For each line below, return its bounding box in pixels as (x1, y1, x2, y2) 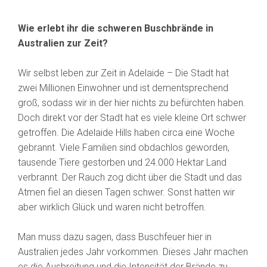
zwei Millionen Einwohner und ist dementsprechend (18, 82, 228, 94)
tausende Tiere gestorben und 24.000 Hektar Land (18, 157, 226, 169)
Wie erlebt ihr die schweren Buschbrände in (18, 23, 213, 35)
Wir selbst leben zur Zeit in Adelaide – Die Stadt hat (18, 67, 229, 79)
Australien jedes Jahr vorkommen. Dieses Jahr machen (18, 246, 248, 258)
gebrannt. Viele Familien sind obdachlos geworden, (18, 142, 229, 154)
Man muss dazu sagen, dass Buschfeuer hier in (18, 231, 212, 243)
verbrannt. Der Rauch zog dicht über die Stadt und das (18, 172, 242, 184)
